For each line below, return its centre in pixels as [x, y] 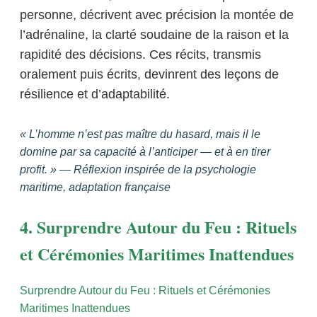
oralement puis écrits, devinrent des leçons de [149, 74]
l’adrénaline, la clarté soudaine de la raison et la [154, 34]
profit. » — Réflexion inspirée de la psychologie [138, 169]
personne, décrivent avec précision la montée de [157, 15]
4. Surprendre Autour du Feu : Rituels [158, 226]
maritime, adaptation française [95, 187]
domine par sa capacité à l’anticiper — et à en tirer [145, 151]
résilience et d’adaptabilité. [95, 94]
